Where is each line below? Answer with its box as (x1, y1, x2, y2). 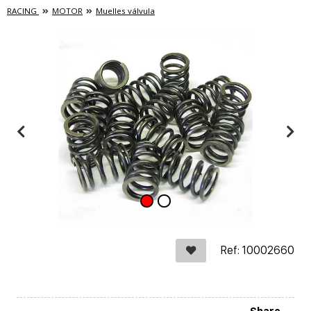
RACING (7, 6, 39, 16)
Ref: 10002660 (220, 243, 294, 257)
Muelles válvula (96, 6, 155, 16)
